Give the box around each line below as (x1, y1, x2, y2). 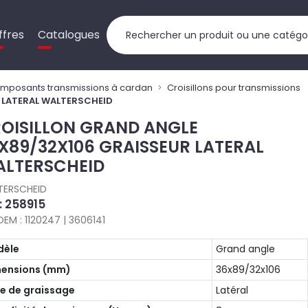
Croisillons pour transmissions (167, 81, 301, 94)
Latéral (216, 283, 249, 297)
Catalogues (38, 27, 100, 43)
